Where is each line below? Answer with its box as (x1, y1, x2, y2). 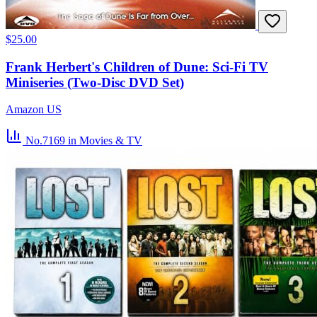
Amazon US (6, 103, 62, 116)
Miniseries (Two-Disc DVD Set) (6, 74, 184, 90)
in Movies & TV (68, 134, 142, 147)
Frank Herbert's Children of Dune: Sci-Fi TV (6, 59, 268, 74)
